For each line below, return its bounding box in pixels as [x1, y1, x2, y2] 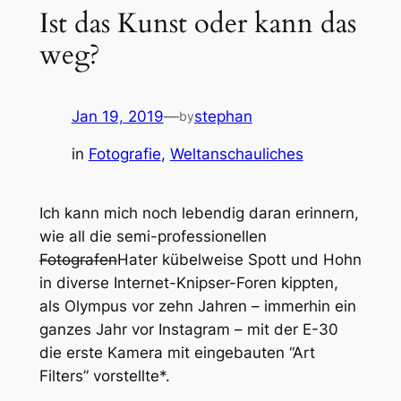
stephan [193, 107, 252, 125]
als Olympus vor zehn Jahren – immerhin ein [38, 296, 356, 315]
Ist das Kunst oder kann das [38, 4, 356, 43]
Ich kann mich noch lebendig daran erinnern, [38, 203, 359, 222]
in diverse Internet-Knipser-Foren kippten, [38, 273, 338, 292]
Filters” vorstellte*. [38, 366, 170, 385]
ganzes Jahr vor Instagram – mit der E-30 [38, 320, 338, 338]
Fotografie [88, 145, 161, 164]
